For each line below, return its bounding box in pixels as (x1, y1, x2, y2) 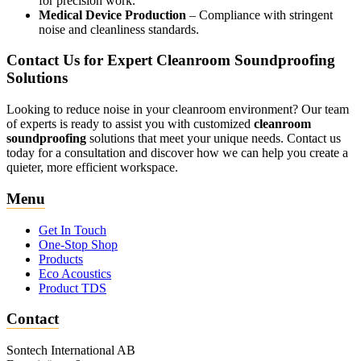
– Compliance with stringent (186, 7, 333, 22)
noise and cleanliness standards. (39, 22, 199, 36)
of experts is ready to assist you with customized (6, 117, 254, 131)
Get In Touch (39, 222, 106, 237)
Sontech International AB (6, 342, 135, 357)
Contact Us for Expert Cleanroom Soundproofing (6, 52, 335, 69)
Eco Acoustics (39, 266, 111, 280)
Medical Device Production (39, 7, 186, 22)
